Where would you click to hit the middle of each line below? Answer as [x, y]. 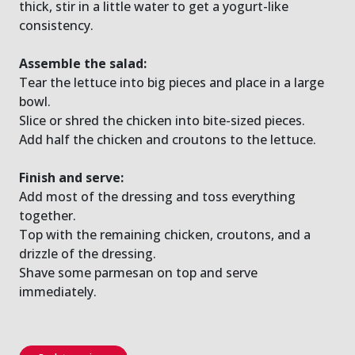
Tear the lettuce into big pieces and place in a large [172, 82]
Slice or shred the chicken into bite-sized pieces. [162, 120]
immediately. [58, 291]
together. [48, 215]
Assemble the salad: [83, 63]
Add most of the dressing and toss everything [157, 196]
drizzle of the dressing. [88, 253]
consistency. [56, 25]
